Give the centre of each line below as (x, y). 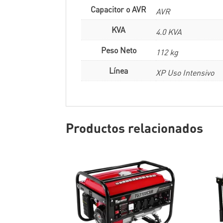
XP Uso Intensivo (185, 73)
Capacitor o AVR (118, 10)
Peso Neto (118, 51)
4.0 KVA (169, 32)
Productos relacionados (134, 127)
